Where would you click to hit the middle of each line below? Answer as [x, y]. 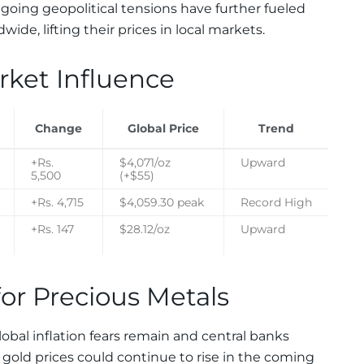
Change [58, 128]
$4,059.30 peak [162, 202]
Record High [276, 202]
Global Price [163, 128]
